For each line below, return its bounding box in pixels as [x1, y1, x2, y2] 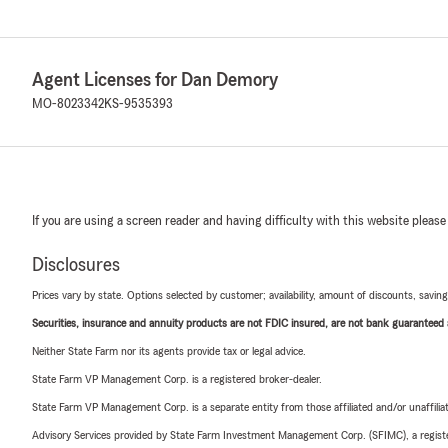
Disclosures [32, 254, 120, 275]
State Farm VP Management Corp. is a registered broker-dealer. [32, 372, 322, 385]
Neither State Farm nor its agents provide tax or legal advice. [32, 344, 306, 357]
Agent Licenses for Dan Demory [32, 69, 278, 90]
